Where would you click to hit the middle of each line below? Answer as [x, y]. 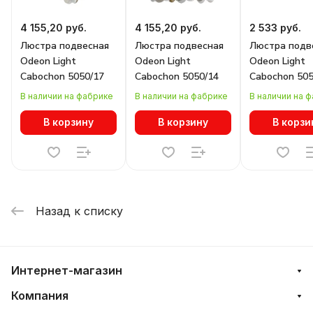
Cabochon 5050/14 [177, 76]
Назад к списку [79, 211]
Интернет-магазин [67, 270]
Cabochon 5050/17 [62, 76]
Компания [40, 295]
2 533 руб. [275, 27]
